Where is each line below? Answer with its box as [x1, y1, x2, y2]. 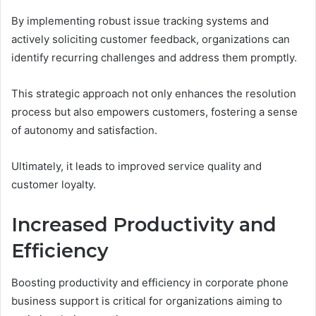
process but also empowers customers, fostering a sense [11, 105, 298, 119]
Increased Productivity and [11, 213, 276, 236]
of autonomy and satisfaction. [11, 123, 157, 137]
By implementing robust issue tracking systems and [11, 14, 269, 28]
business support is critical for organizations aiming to [11, 293, 282, 308]
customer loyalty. [11, 178, 96, 191]
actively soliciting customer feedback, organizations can [11, 32, 290, 46]
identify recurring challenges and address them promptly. [11, 51, 297, 64]
